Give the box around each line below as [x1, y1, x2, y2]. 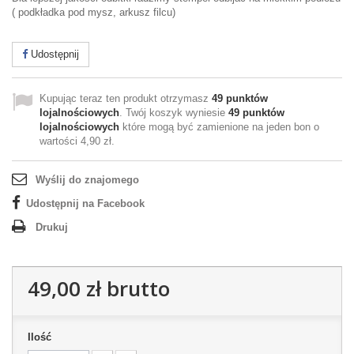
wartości [40, 135, 81, 147]
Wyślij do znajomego [36, 174, 139, 186]
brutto [101, 274, 170, 303]
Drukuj [36, 221, 68, 233]
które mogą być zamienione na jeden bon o [119, 121, 319, 133]
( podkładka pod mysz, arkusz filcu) [12, 6, 175, 18]
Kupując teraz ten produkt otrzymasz [40, 92, 212, 104]
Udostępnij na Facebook [26, 198, 145, 209]
